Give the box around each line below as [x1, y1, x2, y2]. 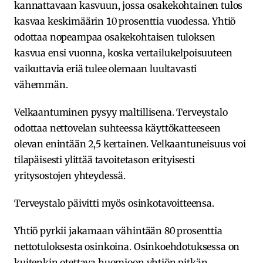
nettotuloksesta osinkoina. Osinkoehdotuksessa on [14, 240, 240, 252]
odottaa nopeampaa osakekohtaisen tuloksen [14, 31, 215, 43]
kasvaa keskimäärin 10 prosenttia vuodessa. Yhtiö [14, 15, 236, 27]
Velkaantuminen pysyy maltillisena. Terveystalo [14, 106, 228, 118]
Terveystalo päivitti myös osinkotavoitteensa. [14, 197, 214, 209]
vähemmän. [14, 78, 68, 90]
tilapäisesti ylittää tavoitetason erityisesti [14, 153, 195, 166]
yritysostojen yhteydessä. [14, 169, 126, 181]
